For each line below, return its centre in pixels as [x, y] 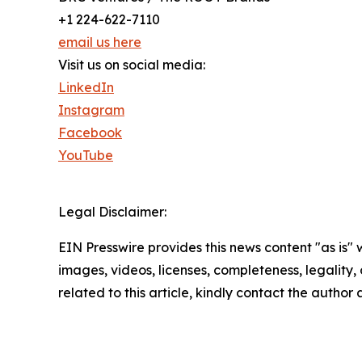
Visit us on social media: [132, 64]
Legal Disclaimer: [112, 211]
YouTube [86, 155]
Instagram [91, 109]
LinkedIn [86, 87]
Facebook [90, 132]
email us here [100, 42]
